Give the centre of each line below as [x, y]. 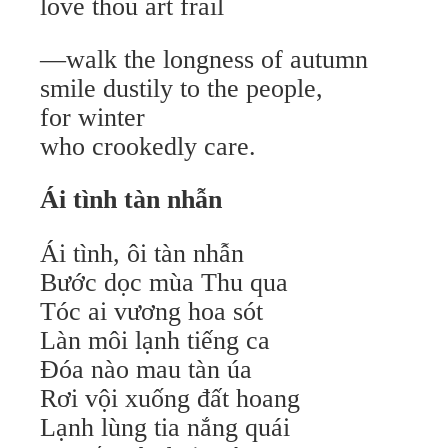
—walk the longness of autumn [204, 59]
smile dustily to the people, [181, 88]
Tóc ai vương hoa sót [151, 311]
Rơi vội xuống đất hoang [170, 398]
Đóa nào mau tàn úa [146, 369]
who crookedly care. [148, 146]
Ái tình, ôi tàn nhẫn [142, 253]
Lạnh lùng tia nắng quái [165, 427]
